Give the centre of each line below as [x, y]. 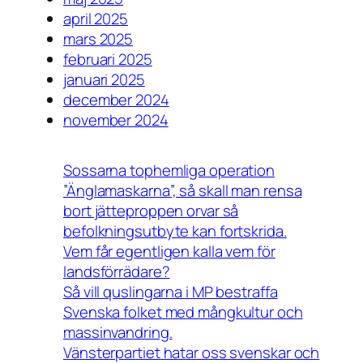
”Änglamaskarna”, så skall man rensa [183, 191]
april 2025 [96, 19]
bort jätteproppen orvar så [151, 211]
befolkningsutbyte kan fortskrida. [175, 231]
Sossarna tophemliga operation [169, 171]
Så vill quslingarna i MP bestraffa [171, 292]
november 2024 [116, 120]
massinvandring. [118, 333]
